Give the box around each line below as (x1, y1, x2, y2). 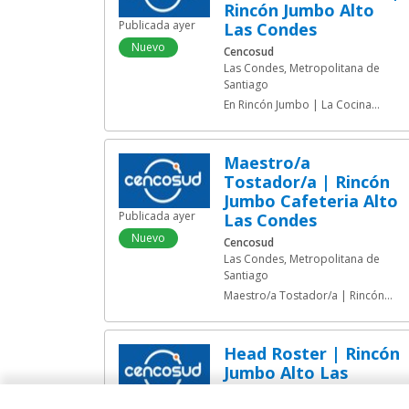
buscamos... (224, 113, 286, 129)
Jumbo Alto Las (224, 362, 348, 383)
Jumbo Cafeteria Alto (224, 190, 398, 212)
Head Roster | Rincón (224, 342, 236, 364)
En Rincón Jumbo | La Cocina (224, 97, 372, 112)
